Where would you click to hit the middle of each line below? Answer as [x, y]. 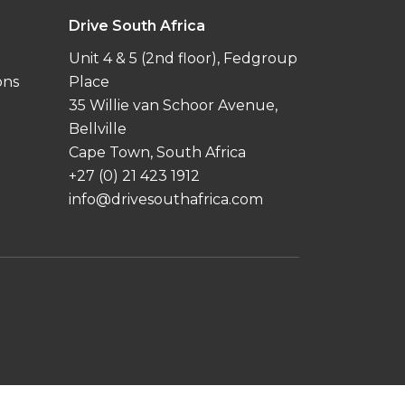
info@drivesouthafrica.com [166, 200]
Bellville [98, 129]
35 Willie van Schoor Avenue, [173, 106]
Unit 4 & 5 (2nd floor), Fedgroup [183, 59]
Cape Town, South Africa [157, 153]
